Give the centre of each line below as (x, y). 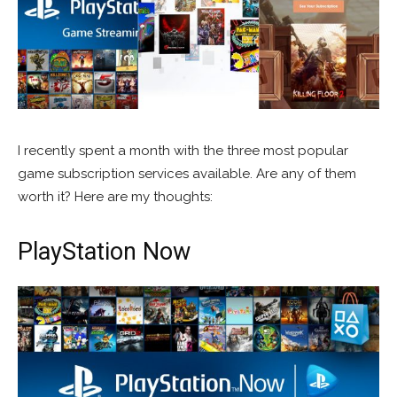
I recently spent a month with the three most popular (183, 151)
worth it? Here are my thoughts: (115, 197)
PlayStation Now (104, 252)
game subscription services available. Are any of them (187, 174)
